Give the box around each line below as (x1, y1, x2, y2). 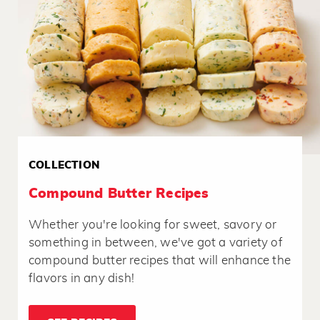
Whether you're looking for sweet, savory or (29, 219, 277, 231)
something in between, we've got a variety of (29, 236, 283, 249)
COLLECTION (29, 160, 99, 171)
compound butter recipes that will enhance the (29, 254, 291, 267)
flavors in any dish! (29, 272, 134, 285)
